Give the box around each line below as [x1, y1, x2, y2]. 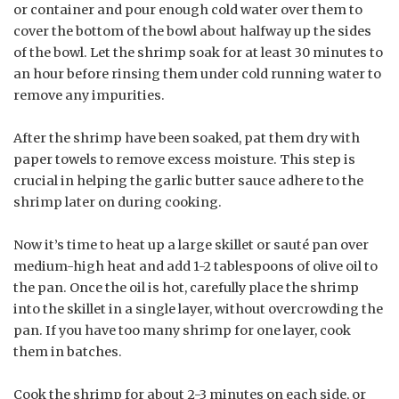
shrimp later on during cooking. [13, 193, 222, 210]
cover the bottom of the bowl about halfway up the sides [13, 22, 371, 39]
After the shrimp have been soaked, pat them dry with [13, 129, 360, 146]
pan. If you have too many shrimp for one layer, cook [13, 322, 351, 338]
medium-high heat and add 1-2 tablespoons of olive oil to [13, 257, 378, 274]
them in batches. [13, 343, 122, 360]
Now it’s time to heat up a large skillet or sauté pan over [13, 236, 369, 253]
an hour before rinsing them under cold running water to [13, 65, 381, 82]
